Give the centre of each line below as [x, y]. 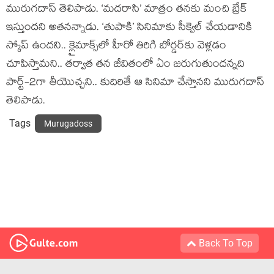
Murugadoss [68, 124]
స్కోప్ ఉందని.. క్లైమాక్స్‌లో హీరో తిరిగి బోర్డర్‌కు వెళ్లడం [116, 47]
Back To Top [224, 243]
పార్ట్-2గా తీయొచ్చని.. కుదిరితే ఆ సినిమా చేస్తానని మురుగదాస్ [135, 83]
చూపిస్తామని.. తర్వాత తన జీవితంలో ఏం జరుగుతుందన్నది [125, 65]
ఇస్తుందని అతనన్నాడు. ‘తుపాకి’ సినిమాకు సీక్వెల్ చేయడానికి [129, 28]
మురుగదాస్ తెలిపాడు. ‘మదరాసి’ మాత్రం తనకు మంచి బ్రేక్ [127, 10]
